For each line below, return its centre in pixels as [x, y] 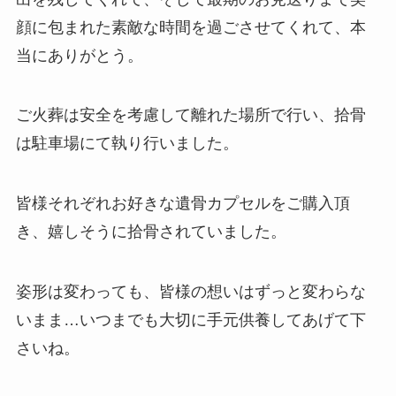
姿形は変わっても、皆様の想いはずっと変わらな [190, 292]
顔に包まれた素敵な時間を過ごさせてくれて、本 [190, 27]
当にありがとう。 [79, 55]
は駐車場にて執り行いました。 [127, 144]
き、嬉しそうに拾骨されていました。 [151, 232]
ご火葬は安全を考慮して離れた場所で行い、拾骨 [190, 115]
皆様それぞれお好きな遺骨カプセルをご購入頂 [183, 204]
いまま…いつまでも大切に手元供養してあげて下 [190, 320]
